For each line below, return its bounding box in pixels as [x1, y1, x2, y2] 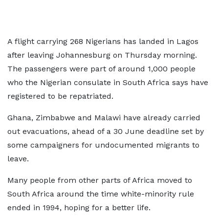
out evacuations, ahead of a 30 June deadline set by [7, 127, 204, 136]
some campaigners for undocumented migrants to [7, 140, 199, 150]
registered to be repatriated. [7, 91, 113, 101]
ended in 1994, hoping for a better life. [7, 203, 151, 212]
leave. [7, 154, 29, 163]
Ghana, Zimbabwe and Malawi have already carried [7, 113, 200, 122]
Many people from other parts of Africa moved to [7, 175, 192, 185]
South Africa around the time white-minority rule [7, 189, 194, 198]
